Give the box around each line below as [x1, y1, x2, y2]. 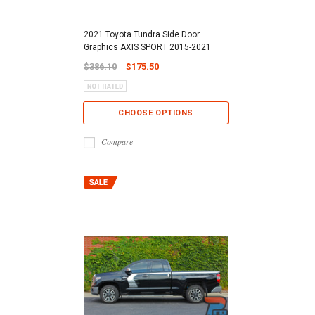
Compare [101, 135, 133, 147]
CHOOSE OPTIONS [118, 108, 193, 117]
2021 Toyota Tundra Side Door [84, 30, 200, 40]
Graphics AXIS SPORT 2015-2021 [84, 42, 211, 53]
